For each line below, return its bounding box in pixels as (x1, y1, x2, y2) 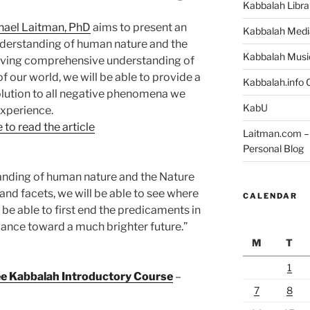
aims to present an (91, 20, 188, 34)
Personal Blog (242, 142, 304, 154)
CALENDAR (242, 190, 298, 201)
